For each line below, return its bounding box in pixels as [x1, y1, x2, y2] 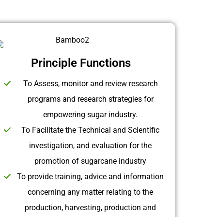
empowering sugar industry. [43, 109, 138, 119]
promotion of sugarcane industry [34, 156, 147, 166]
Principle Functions [31, 56, 131, 70]
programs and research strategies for [27, 94, 154, 104]
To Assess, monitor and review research [23, 78, 158, 88]
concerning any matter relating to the [28, 187, 154, 197]
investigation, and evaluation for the [29, 140, 152, 150]
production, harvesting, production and [25, 202, 156, 212]
